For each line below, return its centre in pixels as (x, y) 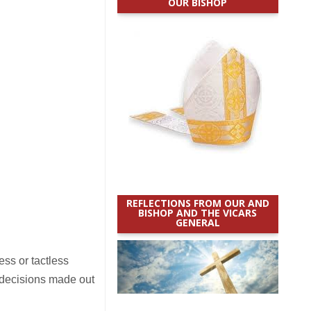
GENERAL (197, 222)
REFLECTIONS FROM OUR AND (197, 203)
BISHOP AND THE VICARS (198, 213)
